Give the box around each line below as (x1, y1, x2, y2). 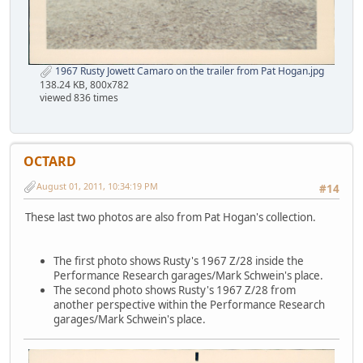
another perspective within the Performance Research (53, 297, 325, 313)
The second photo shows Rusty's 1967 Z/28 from (53, 283, 296, 298)
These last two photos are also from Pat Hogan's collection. (25, 210, 318, 225)
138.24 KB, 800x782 (39, 77, 129, 92)
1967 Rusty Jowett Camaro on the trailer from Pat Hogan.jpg (52, 64, 324, 79)
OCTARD (23, 152, 76, 170)
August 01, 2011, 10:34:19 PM (36, 180, 158, 193)
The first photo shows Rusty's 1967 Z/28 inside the (53, 254, 304, 269)
